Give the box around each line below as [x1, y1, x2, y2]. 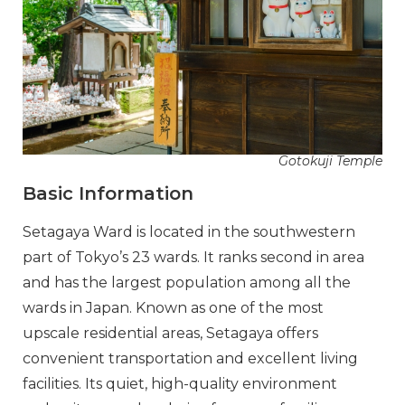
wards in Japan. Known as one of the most [23, 298, 324, 316]
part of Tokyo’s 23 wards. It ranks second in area [23, 248, 364, 266]
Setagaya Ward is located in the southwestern [23, 222, 355, 240]
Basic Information [23, 182, 193, 204]
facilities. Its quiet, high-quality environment [23, 374, 337, 392]
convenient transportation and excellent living [23, 349, 358, 367]
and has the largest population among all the [23, 273, 351, 291]
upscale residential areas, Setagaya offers [23, 324, 318, 342]
